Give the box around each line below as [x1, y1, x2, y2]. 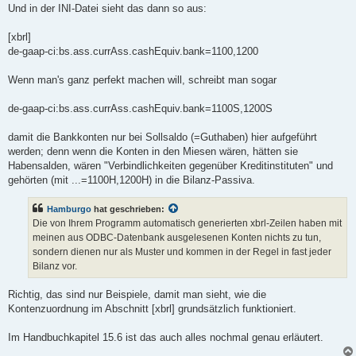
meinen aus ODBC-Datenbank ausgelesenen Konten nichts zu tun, [33, 232, 321, 243]
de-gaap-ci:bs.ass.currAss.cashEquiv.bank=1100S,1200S [8, 102, 273, 114]
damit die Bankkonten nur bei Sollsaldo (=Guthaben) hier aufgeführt [8, 130, 317, 143]
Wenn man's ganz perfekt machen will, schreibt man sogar [8, 73, 277, 86]
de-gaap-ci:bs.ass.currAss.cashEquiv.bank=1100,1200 [8, 44, 258, 57]
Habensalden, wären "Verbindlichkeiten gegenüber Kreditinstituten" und [8, 159, 333, 172]
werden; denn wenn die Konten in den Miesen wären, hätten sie [8, 145, 298, 157]
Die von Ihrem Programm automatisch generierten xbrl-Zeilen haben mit [33, 218, 342, 229]
